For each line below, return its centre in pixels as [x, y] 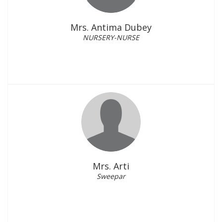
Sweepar [111, 176]
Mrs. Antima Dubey [111, 27]
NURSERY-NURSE [111, 37]
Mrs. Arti [111, 166]
